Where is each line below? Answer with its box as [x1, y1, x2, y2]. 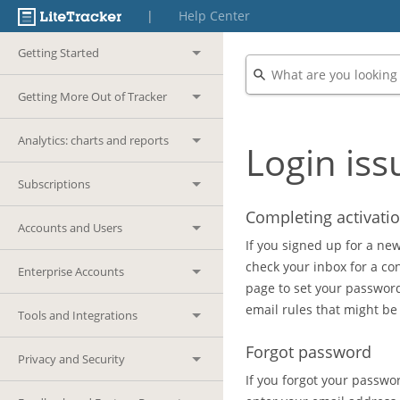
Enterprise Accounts [18, 263, 124, 279]
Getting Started [18, 45, 99, 61]
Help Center [178, 7, 250, 24]
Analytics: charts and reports [18, 132, 169, 148]
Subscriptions [18, 176, 90, 192]
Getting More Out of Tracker [18, 88, 167, 104]
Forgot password [246, 341, 371, 362]
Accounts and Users [18, 220, 122, 236]
